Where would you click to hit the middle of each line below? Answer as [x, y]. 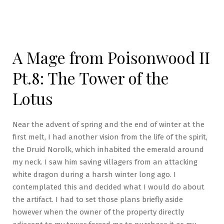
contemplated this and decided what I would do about [108, 187]
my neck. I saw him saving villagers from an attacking [105, 162]
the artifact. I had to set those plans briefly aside [98, 199]
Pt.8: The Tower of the [91, 78]
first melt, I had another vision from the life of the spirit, [110, 137]
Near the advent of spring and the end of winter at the [108, 124]
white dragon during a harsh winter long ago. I [94, 174]
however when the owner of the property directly [98, 212]
